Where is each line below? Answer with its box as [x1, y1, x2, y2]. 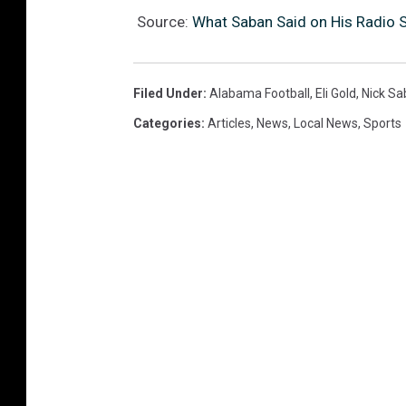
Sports [363, 115, 401, 130]
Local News [294, 115, 358, 130]
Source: [133, 12, 192, 31]
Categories [133, 115, 201, 130]
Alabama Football [209, 85, 310, 101]
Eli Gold [315, 85, 356, 101]
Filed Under [133, 85, 203, 101]
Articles [208, 115, 251, 130]
